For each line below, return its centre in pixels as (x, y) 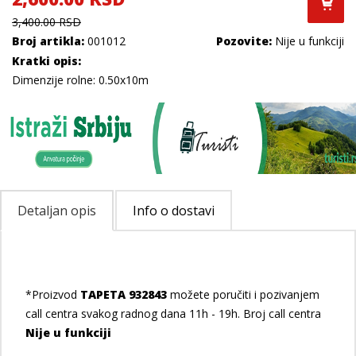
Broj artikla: (48, 41)
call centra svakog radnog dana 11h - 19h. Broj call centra (173, 313)
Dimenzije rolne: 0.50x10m (80, 80)
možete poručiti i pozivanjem (243, 294)
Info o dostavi (174, 211)
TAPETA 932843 (124, 294)
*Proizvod (53, 294)
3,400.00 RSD (46, 22)
